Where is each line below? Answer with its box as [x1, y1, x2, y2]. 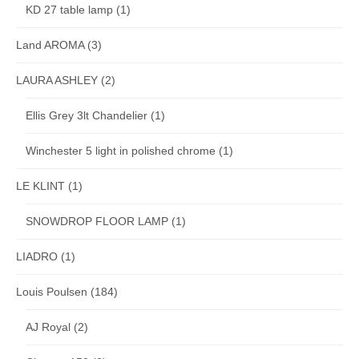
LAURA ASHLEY [16, 73, 98, 87]
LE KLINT [16, 179, 65, 192]
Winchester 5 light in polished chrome [26, 143, 216, 157]
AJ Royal [26, 320, 71, 333]
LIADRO [16, 249, 58, 263]
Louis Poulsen [16, 284, 87, 298]
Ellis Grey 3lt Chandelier [26, 108, 147, 122]
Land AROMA [16, 38, 84, 51]
